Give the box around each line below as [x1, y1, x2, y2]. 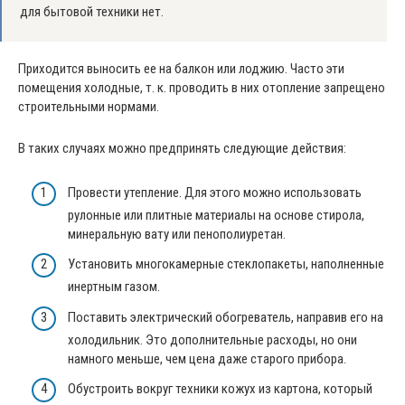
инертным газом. [68, 278, 160, 296]
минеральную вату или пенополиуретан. [68, 225, 286, 242]
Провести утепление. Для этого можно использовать [68, 184, 362, 201]
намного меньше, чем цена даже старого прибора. [68, 350, 346, 367]
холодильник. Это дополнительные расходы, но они [68, 331, 357, 348]
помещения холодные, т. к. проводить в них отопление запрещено [18, 80, 385, 97]
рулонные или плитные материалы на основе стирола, [68, 206, 364, 223]
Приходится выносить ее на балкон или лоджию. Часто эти [18, 61, 344, 78]
